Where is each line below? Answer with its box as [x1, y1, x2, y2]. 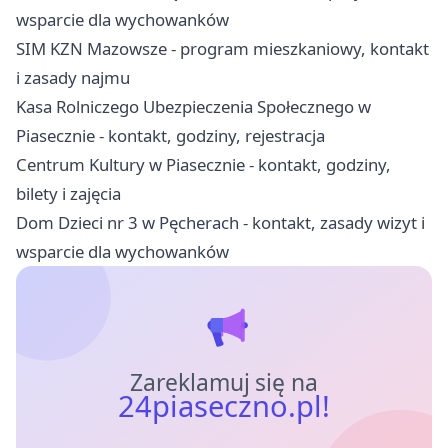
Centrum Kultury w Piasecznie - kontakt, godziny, [16, 153, 391, 177]
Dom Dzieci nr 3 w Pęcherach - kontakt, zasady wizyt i [16, 211, 425, 235]
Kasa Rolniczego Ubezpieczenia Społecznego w [16, 95, 371, 119]
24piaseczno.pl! [117, 386, 331, 427]
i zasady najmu [16, 66, 130, 90]
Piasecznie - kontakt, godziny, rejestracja [16, 124, 325, 148]
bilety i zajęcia [16, 182, 121, 206]
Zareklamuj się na [129, 367, 319, 399]
